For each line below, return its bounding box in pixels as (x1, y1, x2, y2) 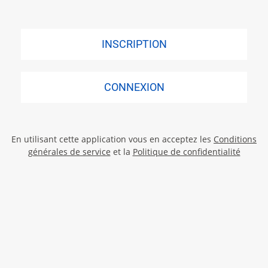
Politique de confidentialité (132, 145, 240, 157)
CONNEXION (103, 80, 165, 93)
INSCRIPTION (101, 37, 167, 50)
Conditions (214, 133, 257, 145)
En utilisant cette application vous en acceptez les (11, 133, 214, 145)
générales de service (28, 145, 111, 157)
